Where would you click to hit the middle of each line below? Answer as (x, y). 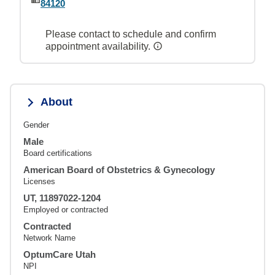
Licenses (39, 181)
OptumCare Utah (60, 254)
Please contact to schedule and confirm (131, 34)
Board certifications (58, 153)
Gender (36, 125)
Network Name (49, 238)
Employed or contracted (66, 209)
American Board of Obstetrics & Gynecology (119, 169)
